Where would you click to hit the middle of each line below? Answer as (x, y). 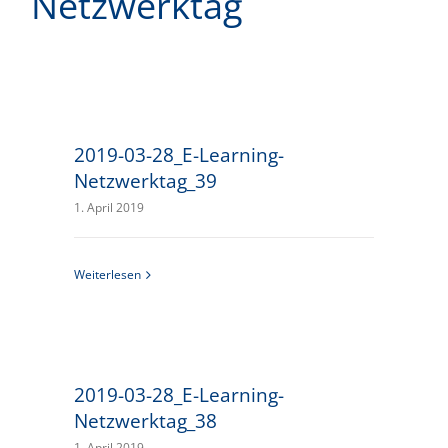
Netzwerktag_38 (146, 420)
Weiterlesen (108, 274)
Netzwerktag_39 (146, 180)
